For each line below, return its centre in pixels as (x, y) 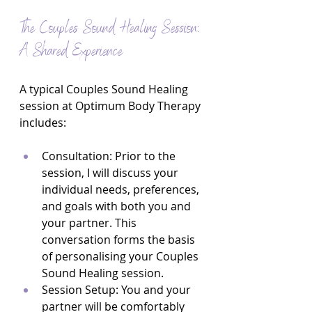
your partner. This (91, 223)
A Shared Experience (71, 52)
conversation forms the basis (120, 240)
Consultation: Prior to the (110, 156)
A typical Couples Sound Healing (105, 89)
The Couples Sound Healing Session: (111, 29)
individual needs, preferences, (122, 189)
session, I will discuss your (111, 173)
